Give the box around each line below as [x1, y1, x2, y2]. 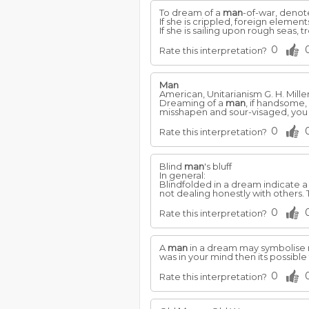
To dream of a [159, 7, 223, 18]
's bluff [204, 161, 232, 172]
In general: [159, 170, 206, 181]
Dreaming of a [159, 97, 226, 108]
